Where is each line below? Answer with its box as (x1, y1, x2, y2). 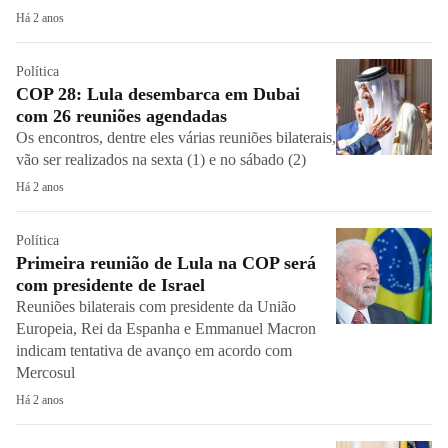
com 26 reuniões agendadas (16, 106, 227, 126)
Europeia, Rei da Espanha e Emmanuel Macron (16, 320, 316, 337)
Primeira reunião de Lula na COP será (16, 253, 316, 273)
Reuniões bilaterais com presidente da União (16, 298, 296, 315)
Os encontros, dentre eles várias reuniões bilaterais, (16, 129, 336, 146)
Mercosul (16, 364, 79, 381)
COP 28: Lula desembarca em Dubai (16, 84, 300, 104)
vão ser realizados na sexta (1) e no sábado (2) (16, 151, 306, 168)
